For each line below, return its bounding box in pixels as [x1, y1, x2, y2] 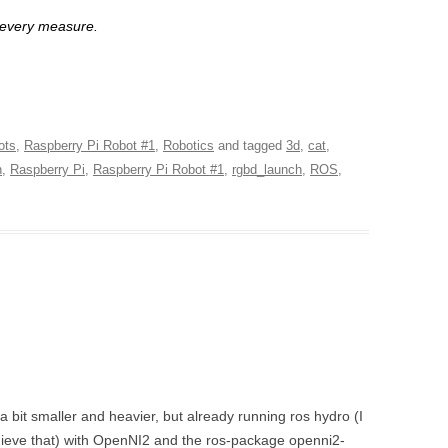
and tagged [214, 138, 286, 153]
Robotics [163, 138, 214, 153]
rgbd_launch [232, 162, 302, 177]
